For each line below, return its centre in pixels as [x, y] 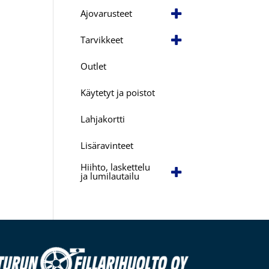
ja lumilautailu [110, 176]
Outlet [94, 66]
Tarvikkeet [102, 39]
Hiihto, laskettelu [116, 167]
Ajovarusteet [107, 13]
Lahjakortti [103, 119]
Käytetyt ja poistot [118, 92]
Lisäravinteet [107, 145]
